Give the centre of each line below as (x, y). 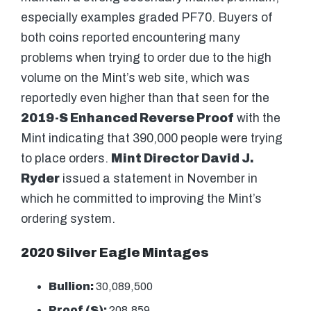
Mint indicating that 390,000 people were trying (152, 139)
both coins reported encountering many (131, 38)
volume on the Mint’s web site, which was (135, 78)
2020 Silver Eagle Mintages (115, 253)
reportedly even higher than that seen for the (145, 99)
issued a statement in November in (159, 179)
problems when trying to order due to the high (146, 58)
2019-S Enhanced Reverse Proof (127, 119)
